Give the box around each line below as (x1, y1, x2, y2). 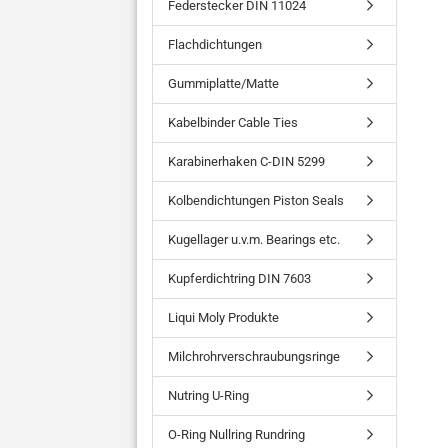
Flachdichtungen (168, 37, 262, 52)
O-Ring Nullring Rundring (168, 427, 305, 442)
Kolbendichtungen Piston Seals (168, 193, 344, 208)
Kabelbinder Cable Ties (168, 115, 298, 130)
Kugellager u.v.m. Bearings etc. (168, 232, 340, 247)
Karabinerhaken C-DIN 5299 (168, 154, 325, 169)
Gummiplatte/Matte (168, 76, 279, 91)
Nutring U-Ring (168, 388, 249, 403)
